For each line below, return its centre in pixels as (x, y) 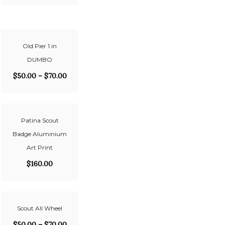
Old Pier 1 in (40, 46)
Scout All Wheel (40, 208)
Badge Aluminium (40, 134)
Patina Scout (40, 120)
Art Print (40, 147)
